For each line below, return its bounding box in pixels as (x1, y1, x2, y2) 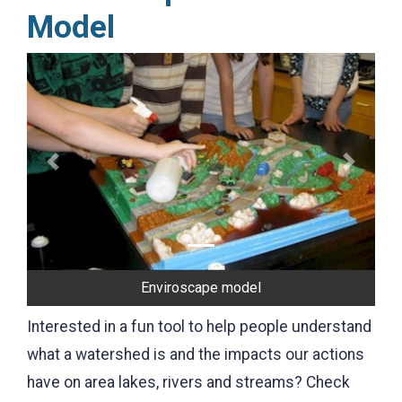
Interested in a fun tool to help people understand (27, 318, 371, 336)
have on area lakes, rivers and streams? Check (27, 373, 350, 392)
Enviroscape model (141, 279, 261, 297)
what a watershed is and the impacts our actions (27, 345, 364, 364)
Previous (51, 162, 115, 181)
